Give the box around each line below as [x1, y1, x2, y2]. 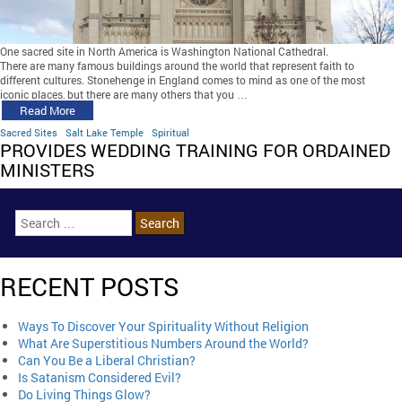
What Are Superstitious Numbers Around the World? [18, 335, 309, 353]
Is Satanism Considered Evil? [18, 369, 181, 387]
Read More [20, 101, 75, 118]
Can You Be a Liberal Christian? [18, 352, 196, 370]
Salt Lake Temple [66, 125, 144, 139]
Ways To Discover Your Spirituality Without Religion [18, 318, 309, 336]
